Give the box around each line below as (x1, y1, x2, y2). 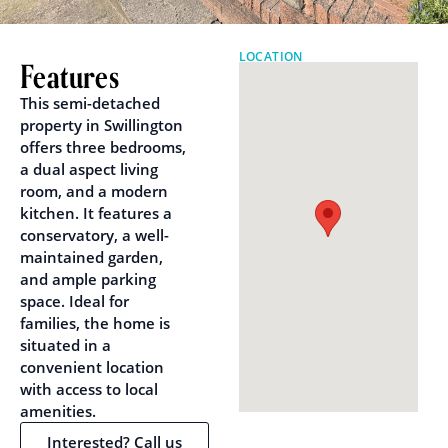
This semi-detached (20, 93, 160, 113)
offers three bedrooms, (20, 137, 186, 157)
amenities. (20, 401, 96, 421)
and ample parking (20, 269, 156, 289)
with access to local (20, 379, 158, 399)
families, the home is (20, 313, 170, 333)
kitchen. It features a (20, 203, 172, 223)
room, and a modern (20, 181, 168, 201)
